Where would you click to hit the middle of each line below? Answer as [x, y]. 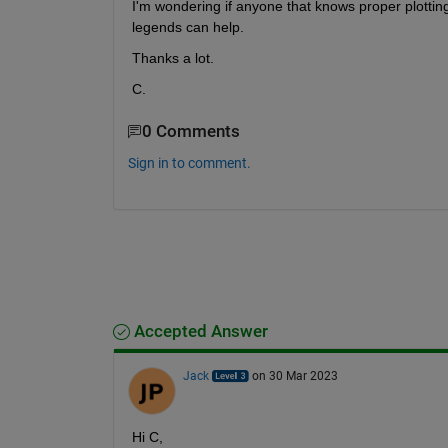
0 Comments [190, 132]
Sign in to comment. [189, 162]
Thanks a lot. [172, 58]
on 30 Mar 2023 [294, 375]
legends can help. [187, 27]
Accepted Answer [198, 331]
